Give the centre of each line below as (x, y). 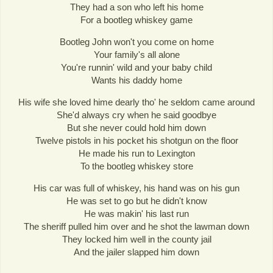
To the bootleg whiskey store (136, 166)
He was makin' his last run (136, 214)
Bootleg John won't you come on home (136, 42)
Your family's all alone (136, 55)
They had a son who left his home (136, 7)
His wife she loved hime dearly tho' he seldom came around (136, 102)
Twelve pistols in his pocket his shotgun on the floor (136, 141)
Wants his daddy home (136, 80)
